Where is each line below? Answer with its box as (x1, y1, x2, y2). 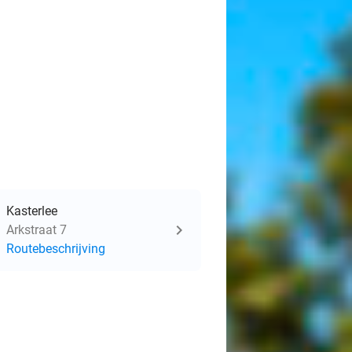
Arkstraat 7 (6, 222, 67, 237)
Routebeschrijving (6, 241, 105, 256)
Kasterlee (6, 203, 57, 218)
